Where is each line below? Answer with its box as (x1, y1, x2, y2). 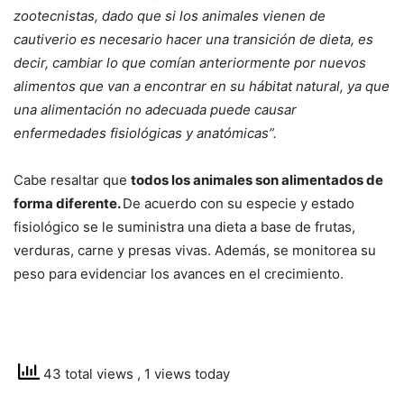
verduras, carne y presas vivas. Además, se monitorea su (14, 242, 376, 260)
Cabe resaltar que (14, 171, 131, 189)
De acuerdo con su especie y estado (123, 195, 354, 213)
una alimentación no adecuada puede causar (14, 101, 297, 119)
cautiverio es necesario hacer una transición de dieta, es (14, 31, 373, 49)
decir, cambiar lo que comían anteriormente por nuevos (14, 54, 366, 72)
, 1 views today (137, 365, 230, 383)
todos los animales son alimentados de (131, 171, 383, 189)
